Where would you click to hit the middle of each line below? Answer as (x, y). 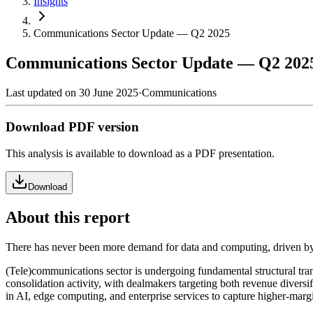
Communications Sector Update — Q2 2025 (132, 33)
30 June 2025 (109, 92)
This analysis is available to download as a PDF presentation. (140, 154)
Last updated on (42, 92)
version (118, 126)
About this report (68, 218)
